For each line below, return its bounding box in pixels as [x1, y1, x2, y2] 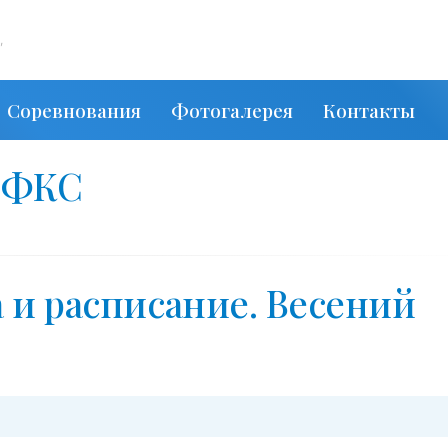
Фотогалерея [171, 97, 293, 123]
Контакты [323, 97, 415, 123]
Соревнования [7, 97, 141, 123]
